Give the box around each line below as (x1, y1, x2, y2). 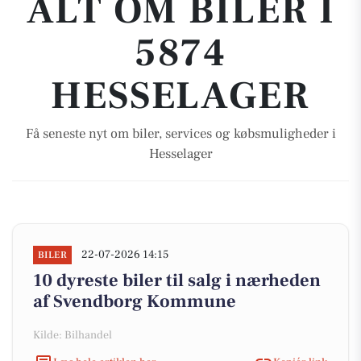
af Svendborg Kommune (33, 290, 236, 313)
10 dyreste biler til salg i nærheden (33, 269, 321, 292)
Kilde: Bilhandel (33, 328, 112, 342)
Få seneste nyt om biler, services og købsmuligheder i (25, 125, 336, 143)
